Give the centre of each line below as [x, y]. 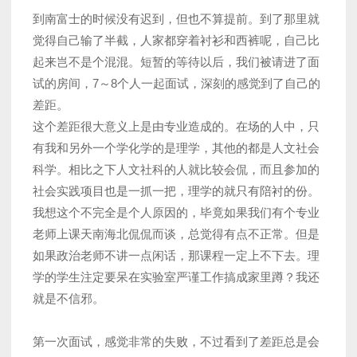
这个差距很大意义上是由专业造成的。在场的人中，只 [176, 127]
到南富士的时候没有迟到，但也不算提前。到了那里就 [176, 19]
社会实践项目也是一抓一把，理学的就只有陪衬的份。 [176, 191]
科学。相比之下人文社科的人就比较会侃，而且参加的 [176, 170]
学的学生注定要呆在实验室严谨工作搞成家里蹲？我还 [176, 277]
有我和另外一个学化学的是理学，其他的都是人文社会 [176, 148]
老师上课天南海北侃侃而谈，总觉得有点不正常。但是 [176, 234]
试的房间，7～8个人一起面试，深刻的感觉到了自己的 [177, 84]
